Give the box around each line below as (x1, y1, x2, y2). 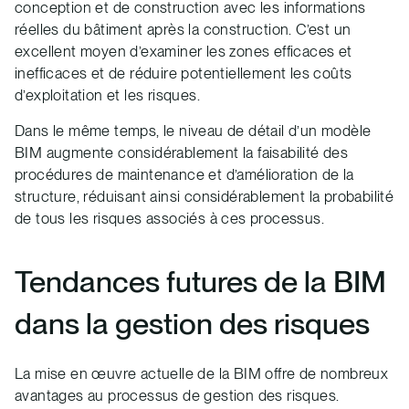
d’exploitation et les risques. (15, 86, 200, 105)
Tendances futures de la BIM (15, 263, 386, 300)
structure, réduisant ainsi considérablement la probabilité (15, 187, 394, 206)
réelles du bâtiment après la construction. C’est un (15, 20, 351, 39)
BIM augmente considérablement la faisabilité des (15, 143, 349, 163)
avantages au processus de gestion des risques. (15, 385, 340, 404)
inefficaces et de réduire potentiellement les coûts (15, 64, 352, 83)
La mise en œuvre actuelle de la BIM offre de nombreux (15, 363, 389, 383)
